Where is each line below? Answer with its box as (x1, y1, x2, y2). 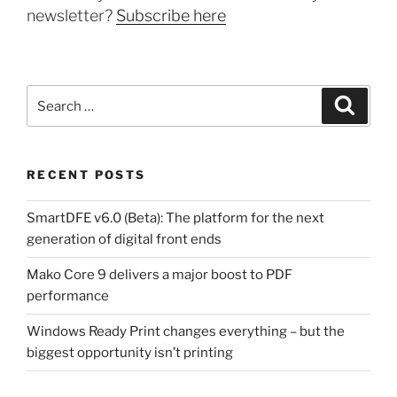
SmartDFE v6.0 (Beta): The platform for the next (27, 210, 324, 227)
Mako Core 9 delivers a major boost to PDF (27, 267, 292, 284)
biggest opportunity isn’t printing (27, 345, 233, 362)
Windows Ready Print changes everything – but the (27, 323, 345, 340)
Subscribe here (116, 6, 226, 26)
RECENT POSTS (27, 167, 146, 183)
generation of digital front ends (27, 231, 222, 248)
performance (27, 288, 109, 305)
